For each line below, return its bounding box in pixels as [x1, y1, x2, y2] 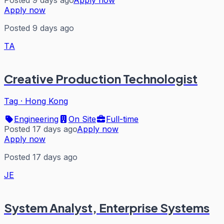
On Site [68, 113, 96, 124]
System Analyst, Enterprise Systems [4, 199, 209, 215]
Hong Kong [25, 95, 68, 106]
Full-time [106, 113, 138, 124]
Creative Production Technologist [4, 71, 197, 86]
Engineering [14, 113, 58, 124]
